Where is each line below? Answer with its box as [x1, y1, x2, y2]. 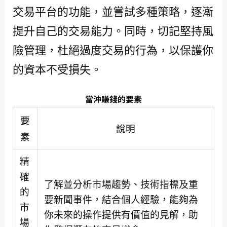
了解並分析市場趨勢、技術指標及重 [44, 178, 198, 191]
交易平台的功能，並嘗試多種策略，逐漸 [12, 4, 213, 19]
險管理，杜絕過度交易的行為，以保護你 [12, 42, 213, 57]
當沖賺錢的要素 [85, 93, 142, 105]
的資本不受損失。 [12, 61, 102, 77]
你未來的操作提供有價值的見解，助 [44, 208, 198, 221]
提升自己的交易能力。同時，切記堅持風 [12, 23, 213, 38]
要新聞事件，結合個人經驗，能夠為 [44, 193, 198, 206]
